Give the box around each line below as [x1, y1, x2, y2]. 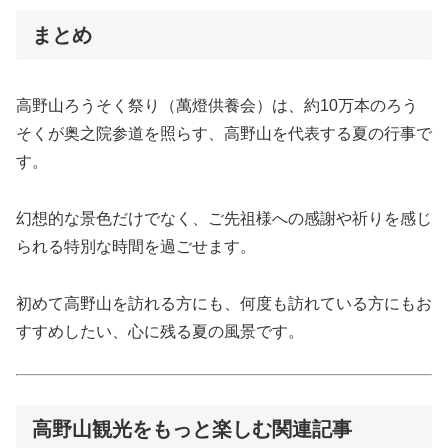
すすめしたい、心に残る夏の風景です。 [16, 322, 304, 340]
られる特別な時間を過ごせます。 [16, 237, 256, 255]
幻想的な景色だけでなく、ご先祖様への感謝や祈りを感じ [16, 209, 432, 227]
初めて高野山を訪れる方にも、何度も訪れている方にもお [16, 294, 432, 312]
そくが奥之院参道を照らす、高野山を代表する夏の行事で [16, 125, 432, 143]
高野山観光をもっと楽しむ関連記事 [32, 418, 352, 441]
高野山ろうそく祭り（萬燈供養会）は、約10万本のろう [16, 97, 418, 115]
